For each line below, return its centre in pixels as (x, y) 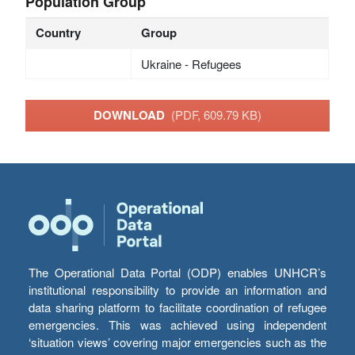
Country (58, 32)
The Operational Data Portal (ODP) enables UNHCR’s (177, 273)
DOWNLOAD (132, 115)
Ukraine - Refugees (191, 63)
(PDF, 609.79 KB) (216, 115)
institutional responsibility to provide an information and (177, 290)
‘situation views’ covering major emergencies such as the (177, 342)
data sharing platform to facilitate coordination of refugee (177, 307)
